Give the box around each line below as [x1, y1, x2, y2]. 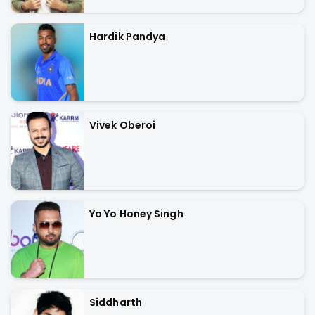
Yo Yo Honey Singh [89, 206, 184, 221]
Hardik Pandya [89, 29, 166, 44]
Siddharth [89, 295, 142, 309]
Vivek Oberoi [89, 117, 156, 132]
